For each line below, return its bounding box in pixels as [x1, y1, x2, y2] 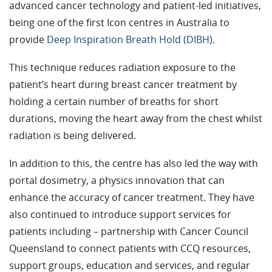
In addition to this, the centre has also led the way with [9, 157, 258, 171]
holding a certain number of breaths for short [9, 95, 219, 109]
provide [9, 33, 47, 47]
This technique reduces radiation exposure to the [9, 61, 236, 75]
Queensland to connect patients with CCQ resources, [9, 242, 251, 256]
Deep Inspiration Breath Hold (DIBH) [47, 33, 212, 47]
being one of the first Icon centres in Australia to [9, 16, 229, 30]
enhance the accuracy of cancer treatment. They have [9, 191, 254, 205]
